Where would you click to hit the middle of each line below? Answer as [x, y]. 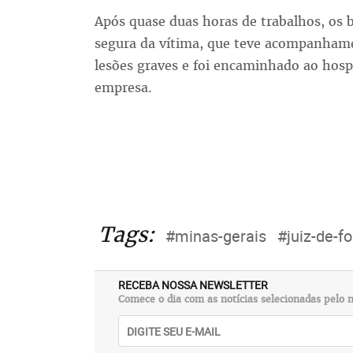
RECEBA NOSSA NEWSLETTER [193, 285]
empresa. [125, 88]
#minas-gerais [216, 236]
